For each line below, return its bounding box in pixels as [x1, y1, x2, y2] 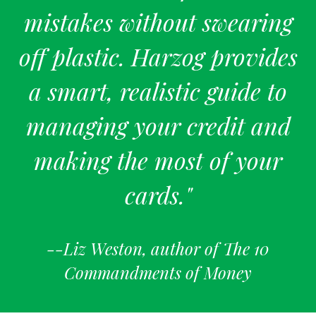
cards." [124, 178, 192, 212]
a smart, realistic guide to [29, 75, 287, 108]
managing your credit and [25, 109, 291, 142]
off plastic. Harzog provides [18, 40, 298, 73]
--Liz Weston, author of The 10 [47, 237, 269, 260]
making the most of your [34, 144, 282, 177]
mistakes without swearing [23, 6, 293, 39]
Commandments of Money [64, 261, 252, 284]
